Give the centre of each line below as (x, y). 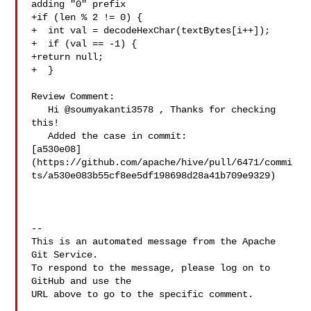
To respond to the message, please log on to (151, 268)
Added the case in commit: (40, 136)
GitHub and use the (82, 281)
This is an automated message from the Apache (154, 242)
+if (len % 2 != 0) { (87, 17)
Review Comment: (73, 96)
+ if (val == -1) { (84, 44)
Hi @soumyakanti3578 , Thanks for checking (40, 110)
